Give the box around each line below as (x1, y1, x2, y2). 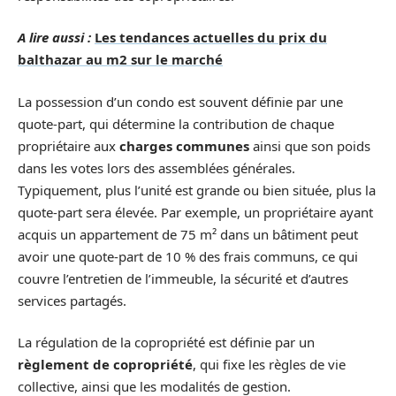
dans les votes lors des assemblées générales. (18, 158, 295, 177)
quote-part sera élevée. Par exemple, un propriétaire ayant (18, 202, 373, 221)
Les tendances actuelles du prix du (95, 28, 327, 46)
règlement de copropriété (18, 355, 193, 373)
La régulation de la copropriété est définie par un (18, 333, 315, 351)
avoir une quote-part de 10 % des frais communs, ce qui (18, 247, 358, 265)
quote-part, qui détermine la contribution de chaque (18, 114, 334, 133)
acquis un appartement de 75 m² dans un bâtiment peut (18, 225, 358, 243)
